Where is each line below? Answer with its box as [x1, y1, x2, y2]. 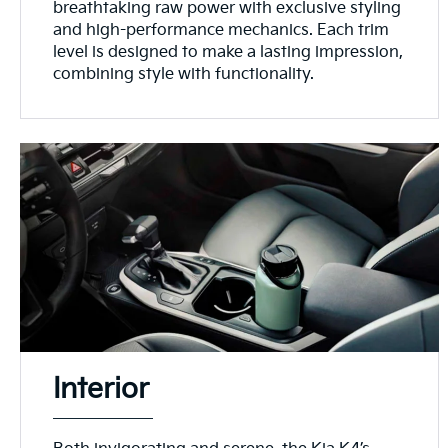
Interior [53, 372, 150, 406]
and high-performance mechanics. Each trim [53, 20, 390, 40]
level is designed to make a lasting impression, [53, 42, 404, 62]
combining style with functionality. [53, 64, 315, 84]
